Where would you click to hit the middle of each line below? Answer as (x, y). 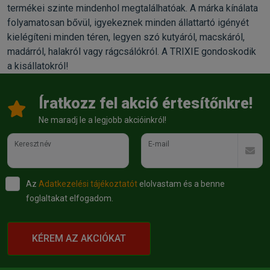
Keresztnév (33, 144)
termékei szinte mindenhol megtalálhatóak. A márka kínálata (133, 8)
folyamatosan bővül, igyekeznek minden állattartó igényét (128, 22)
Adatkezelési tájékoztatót (88, 184)
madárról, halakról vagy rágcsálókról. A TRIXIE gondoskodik (132, 51)
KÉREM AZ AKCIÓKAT (79, 238)
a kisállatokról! (38, 66)
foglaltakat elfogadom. (70, 198)
